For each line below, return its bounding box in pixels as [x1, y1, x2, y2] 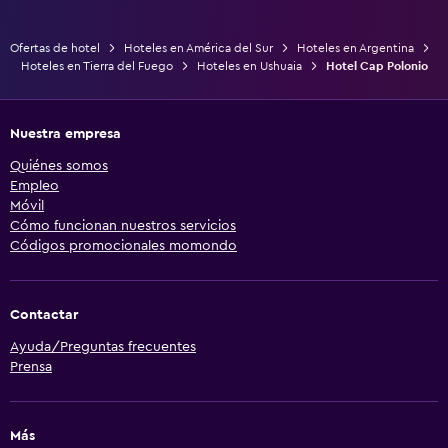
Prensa [10, 359, 52, 374]
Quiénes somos [10, 158, 108, 173]
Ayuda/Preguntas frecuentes [10, 339, 196, 354]
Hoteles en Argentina [297, 41, 414, 54]
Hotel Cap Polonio [325, 59, 428, 72]
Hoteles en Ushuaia [196, 59, 302, 72]
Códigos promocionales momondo [10, 238, 237, 253]
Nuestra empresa [10, 126, 121, 141]
